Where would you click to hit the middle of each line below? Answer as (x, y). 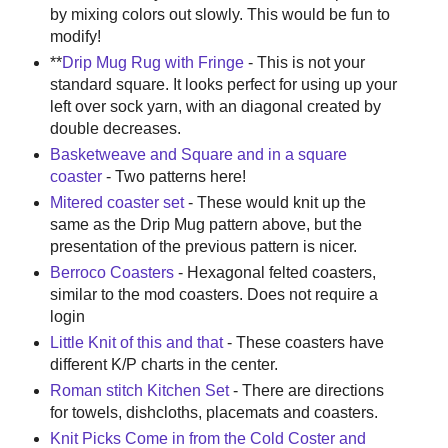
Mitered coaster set (116, 203)
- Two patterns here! (173, 177)
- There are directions (306, 391)
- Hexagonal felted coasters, (274, 273)
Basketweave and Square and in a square (198, 155)
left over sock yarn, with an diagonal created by (215, 107)
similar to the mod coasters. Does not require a (213, 295)
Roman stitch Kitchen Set (139, 391)
